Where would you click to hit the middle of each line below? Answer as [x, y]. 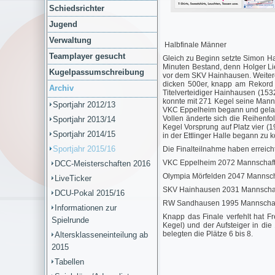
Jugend [63, 24]
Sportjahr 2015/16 [84, 149]
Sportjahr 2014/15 [84, 134]
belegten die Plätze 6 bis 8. [208, 234]
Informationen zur [86, 208]
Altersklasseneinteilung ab [101, 235]
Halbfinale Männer [195, 45]
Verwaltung [70, 40]
